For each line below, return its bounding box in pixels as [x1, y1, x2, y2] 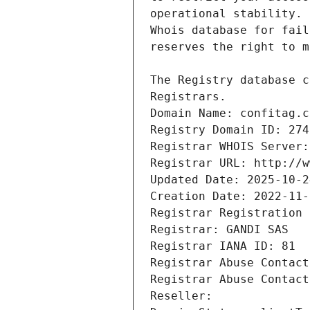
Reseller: [150, 289, 219, 303]
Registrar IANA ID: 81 [150, 239, 295, 253]
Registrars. [150, 90, 226, 104]
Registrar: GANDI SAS [150, 223, 289, 237]
